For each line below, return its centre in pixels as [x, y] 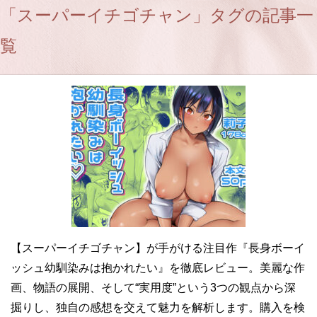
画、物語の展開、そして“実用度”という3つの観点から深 [153, 288]
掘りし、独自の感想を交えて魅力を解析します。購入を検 [158, 307]
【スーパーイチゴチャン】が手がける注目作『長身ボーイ [158, 248]
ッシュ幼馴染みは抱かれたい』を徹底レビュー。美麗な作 [158, 268]
